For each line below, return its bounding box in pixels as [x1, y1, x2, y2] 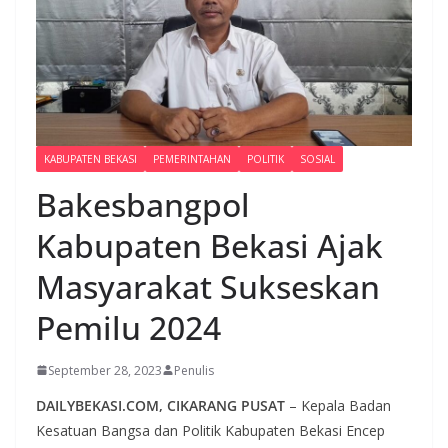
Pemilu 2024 [36, 305, 221, 349]
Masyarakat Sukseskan [36, 264, 380, 308]
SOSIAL [300, 151, 335, 166]
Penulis [174, 361, 214, 379]
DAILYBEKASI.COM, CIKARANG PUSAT [36, 395, 285, 415]
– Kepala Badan [285, 395, 391, 415]
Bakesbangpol [36, 182, 250, 226]
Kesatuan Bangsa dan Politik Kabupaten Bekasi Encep [36, 420, 385, 440]
